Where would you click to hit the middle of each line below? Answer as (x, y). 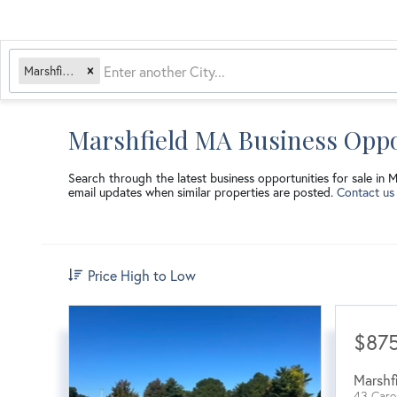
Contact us (366, 192)
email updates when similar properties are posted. (202, 192)
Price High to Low (142, 275)
